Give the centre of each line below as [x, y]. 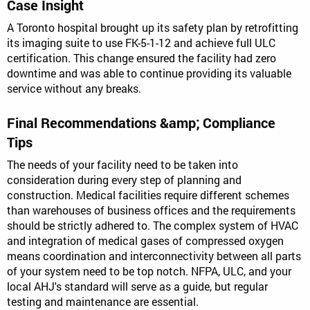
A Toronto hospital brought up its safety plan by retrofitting [153, 27]
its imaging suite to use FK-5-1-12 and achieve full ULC [141, 42]
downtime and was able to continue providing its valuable [149, 73]
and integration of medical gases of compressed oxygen [145, 240]
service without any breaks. [74, 88]
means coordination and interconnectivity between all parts [154, 255]
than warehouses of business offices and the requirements [151, 210]
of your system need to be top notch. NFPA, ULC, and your [149, 271]
